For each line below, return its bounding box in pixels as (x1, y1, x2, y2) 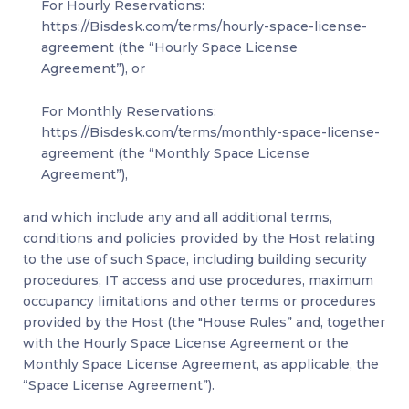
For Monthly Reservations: (41, 103, 216, 121)
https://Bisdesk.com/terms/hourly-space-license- (41, 18, 367, 36)
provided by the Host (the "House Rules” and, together (23, 314, 385, 331)
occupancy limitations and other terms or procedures (23, 293, 376, 310)
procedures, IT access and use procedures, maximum (23, 272, 373, 289)
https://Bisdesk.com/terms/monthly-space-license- (41, 124, 380, 142)
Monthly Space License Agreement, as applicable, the (23, 356, 379, 373)
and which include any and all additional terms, (23, 209, 332, 226)
